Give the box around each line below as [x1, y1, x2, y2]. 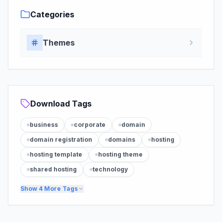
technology [93, 166, 128, 173]
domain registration [30, 136, 92, 143]
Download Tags [30, 99, 92, 109]
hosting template [30, 151, 82, 158]
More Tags [43, 185, 78, 192]
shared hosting [30, 166, 77, 173]
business [30, 121, 58, 128]
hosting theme [98, 151, 143, 158]
